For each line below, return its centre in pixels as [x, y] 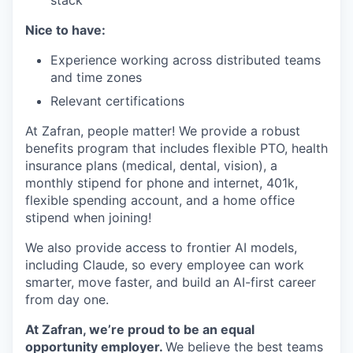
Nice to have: [65, 30]
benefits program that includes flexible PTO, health [176, 148]
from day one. [67, 299]
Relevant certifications [117, 100]
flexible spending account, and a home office [160, 200]
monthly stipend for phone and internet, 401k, [162, 182]
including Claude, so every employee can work [165, 264]
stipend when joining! [88, 217]
